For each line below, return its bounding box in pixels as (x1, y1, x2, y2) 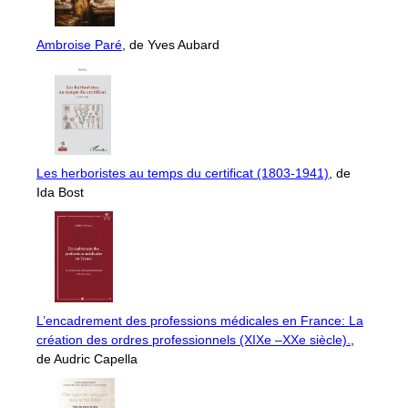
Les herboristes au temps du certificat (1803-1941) (36, 166, 329, 181)
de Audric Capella (36, 352, 138, 367)
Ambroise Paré (36, 37, 122, 53)
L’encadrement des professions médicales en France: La (36, 313, 363, 329)
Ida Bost (36, 185, 84, 200)
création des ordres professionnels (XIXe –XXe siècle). (36, 332, 351, 348)
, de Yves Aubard (122, 37, 219, 53)
